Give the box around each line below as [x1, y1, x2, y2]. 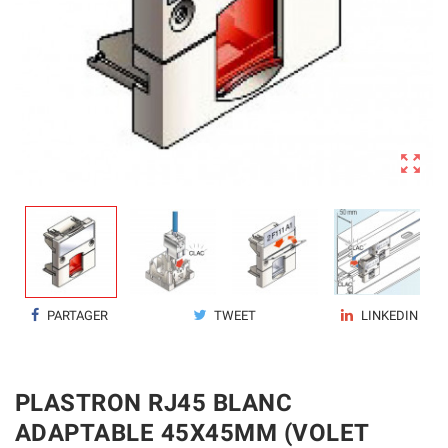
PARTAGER [44, 308, 109, 323]
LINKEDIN [357, 308, 418, 323]
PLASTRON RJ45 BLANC [15, 389, 293, 417]
